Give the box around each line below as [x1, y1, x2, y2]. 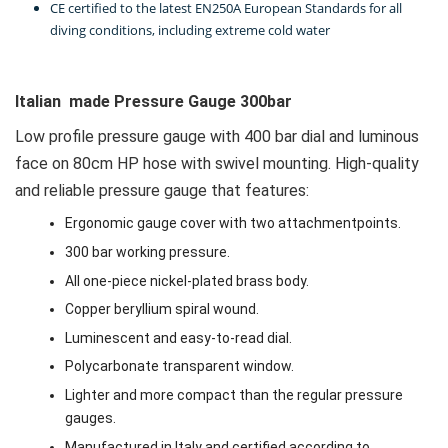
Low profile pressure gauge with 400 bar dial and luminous [15, 127, 419, 147]
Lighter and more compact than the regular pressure [65, 387, 403, 403]
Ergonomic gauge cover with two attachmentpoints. [65, 215, 401, 232]
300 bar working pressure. [65, 244, 230, 261]
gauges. [65, 410, 116, 426]
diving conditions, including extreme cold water [50, 21, 330, 40]
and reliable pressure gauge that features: [15, 181, 309, 201]
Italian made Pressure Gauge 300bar [15, 92, 292, 112]
